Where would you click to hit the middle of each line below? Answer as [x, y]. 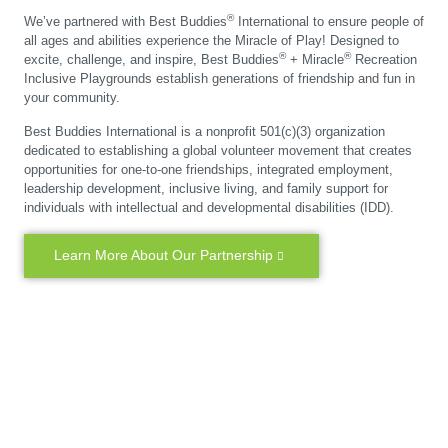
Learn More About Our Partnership [163, 254]
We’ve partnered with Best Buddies [125, 21]
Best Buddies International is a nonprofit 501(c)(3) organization [204, 131]
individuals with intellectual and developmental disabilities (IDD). [209, 207]
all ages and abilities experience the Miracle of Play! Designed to [211, 40]
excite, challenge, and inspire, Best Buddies [151, 59]
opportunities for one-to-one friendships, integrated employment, [208, 169]
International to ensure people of [329, 21]
